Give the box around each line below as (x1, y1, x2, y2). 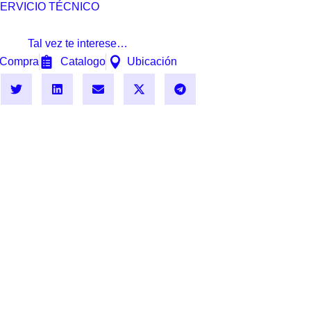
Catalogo (60, 56, 106, 68)
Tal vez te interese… (28, 37, 128, 49)
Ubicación (127, 56, 177, 68)
